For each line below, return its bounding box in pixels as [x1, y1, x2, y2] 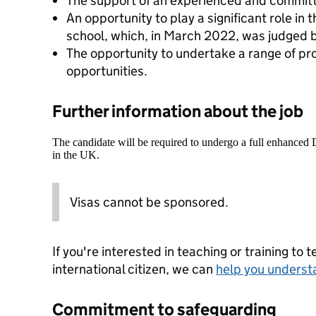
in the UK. [52, 149, 99, 161]
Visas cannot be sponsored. [70, 194, 229, 210]
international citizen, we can [52, 261, 216, 277]
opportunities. [66, 63, 147, 79]
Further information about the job [52, 101, 303, 121]
